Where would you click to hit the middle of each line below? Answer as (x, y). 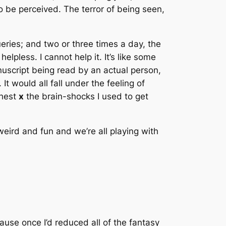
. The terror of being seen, (111, 9)
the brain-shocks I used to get (86, 96)
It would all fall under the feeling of (73, 83)
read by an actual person (108, 70)
